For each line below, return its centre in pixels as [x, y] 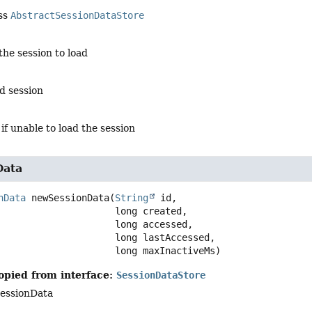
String [132, 197]
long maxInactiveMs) [168, 250]
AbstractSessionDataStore [78, 15]
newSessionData [71, 197]
